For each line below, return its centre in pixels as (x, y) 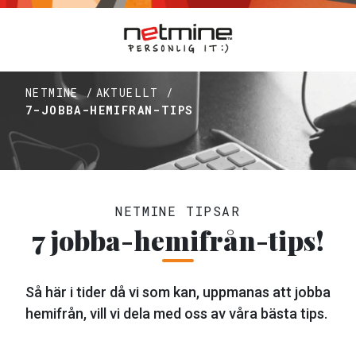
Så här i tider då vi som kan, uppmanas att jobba (178, 292)
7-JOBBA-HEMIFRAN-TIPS (110, 110)
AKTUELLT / (135, 93)
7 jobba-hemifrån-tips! (178, 240)
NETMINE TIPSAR (178, 211)
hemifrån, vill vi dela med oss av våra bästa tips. (176, 313)
